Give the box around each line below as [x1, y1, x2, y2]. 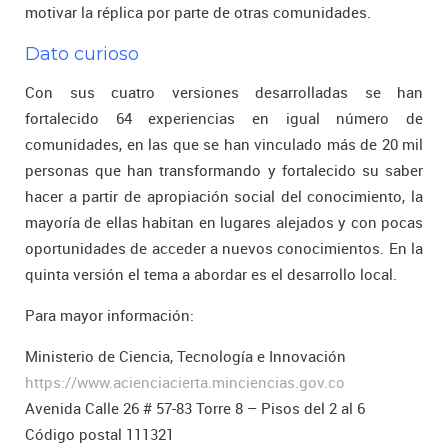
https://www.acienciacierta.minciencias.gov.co [25, 372, 345, 392]
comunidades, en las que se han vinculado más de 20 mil [25, 134, 423, 154]
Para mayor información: [25, 305, 194, 325]
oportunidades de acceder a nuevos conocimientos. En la [25, 238, 423, 258]
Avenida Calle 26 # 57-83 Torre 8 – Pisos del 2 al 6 [25, 398, 365, 418]
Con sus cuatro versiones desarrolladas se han [25, 82, 423, 102]
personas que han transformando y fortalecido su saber [25, 160, 423, 180]
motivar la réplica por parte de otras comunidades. [25, 2, 371, 22]
